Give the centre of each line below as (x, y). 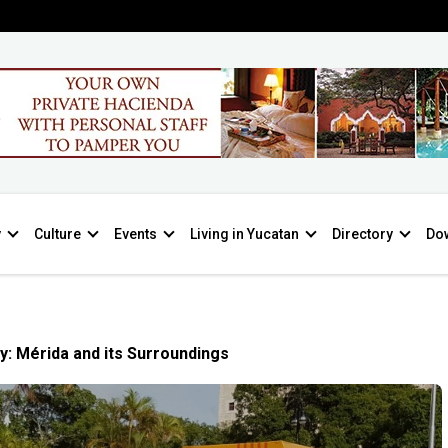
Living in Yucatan (244, 234)
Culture (57, 234)
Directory (362, 234)
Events (135, 234)
